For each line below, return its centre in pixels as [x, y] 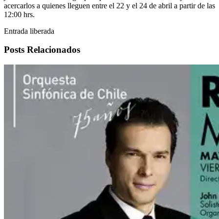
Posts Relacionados [42, 50]
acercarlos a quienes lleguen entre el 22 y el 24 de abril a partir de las [109, 5]
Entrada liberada [29, 31]
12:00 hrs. [19, 14]
